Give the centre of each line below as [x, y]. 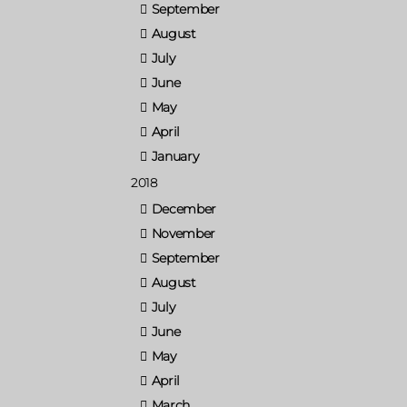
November [184, 233]
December [184, 208]
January [175, 156]
